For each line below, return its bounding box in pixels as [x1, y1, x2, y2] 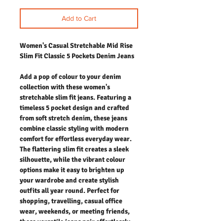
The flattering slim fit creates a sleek [20, 145, 129, 153]
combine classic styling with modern [20, 124, 129, 133]
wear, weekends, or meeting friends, [20, 207, 130, 216]
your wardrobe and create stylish [20, 176, 119, 184]
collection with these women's [20, 82, 110, 91]
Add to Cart [62, 14, 96, 22]
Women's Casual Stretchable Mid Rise [20, 41, 133, 50]
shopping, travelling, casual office [20, 196, 122, 205]
